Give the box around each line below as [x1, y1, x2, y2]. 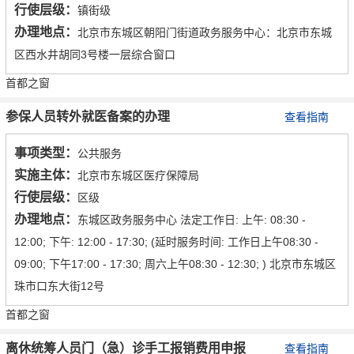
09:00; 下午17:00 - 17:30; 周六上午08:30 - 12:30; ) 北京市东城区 [14, 258, 336, 271]
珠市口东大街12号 [14, 280, 104, 293]
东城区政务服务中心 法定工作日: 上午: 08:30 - [77, 213, 306, 227]
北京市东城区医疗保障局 [77, 169, 199, 183]
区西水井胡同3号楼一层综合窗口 [14, 48, 175, 62]
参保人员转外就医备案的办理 [6, 110, 170, 124]
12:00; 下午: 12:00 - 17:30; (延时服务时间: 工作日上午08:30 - [14, 235, 318, 249]
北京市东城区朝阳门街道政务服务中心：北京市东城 [77, 26, 332, 40]
